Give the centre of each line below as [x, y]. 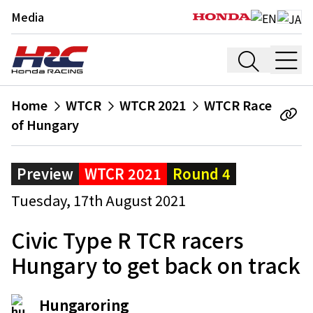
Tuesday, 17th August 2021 [99, 200]
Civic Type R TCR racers [128, 240]
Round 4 [202, 174]
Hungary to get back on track [156, 265]
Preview [45, 174]
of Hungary [45, 124]
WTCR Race [238, 105]
